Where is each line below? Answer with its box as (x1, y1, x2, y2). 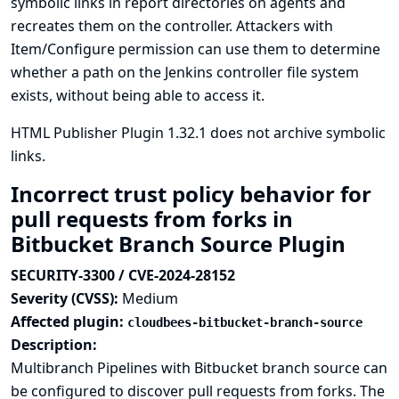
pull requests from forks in (11, 204, 293, 233)
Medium (122, 289, 178, 308)
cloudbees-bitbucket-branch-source (127, 315, 362, 330)
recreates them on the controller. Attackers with (11, 16, 333, 36)
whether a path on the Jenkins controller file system (11, 62, 359, 82)
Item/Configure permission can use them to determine (11, 39, 380, 59)
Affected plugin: (11, 312, 127, 331)
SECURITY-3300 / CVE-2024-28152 (11, 265, 235, 285)
